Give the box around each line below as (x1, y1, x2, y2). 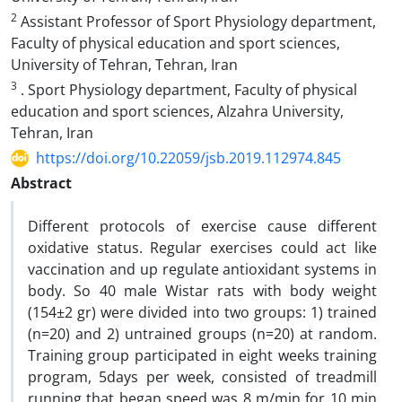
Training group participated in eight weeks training (28, 345, 377, 365)
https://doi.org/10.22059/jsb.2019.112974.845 (36, 148, 341, 168)
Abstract (11, 173, 72, 193)
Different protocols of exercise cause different (28, 216, 377, 236)
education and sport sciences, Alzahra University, (11, 101, 344, 121)
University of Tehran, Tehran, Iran (11, 55, 238, 74)
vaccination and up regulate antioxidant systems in (28, 259, 377, 279)
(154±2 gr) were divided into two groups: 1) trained (28, 302, 377, 322)
